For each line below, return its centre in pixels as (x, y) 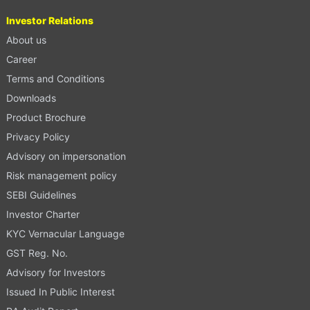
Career (21, 59)
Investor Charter (43, 214)
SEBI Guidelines (41, 194)
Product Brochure (46, 117)
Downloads (31, 98)
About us (26, 39)
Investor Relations (49, 20)
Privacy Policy (38, 136)
